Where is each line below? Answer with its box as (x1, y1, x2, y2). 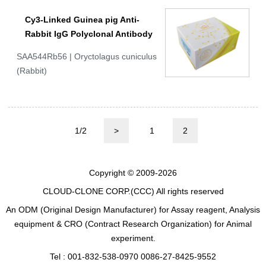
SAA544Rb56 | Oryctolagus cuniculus (17, 52, 157, 62)
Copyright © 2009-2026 (89, 167, 177, 178)
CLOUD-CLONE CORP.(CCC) (42, 186, 154, 196)
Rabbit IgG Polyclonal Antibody (25, 29, 153, 39)
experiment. (110, 233, 156, 243)
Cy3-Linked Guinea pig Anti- (25, 15, 140, 25)
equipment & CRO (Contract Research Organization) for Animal (14, 218, 252, 229)
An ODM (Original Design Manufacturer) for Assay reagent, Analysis (6, 204, 260, 214)
